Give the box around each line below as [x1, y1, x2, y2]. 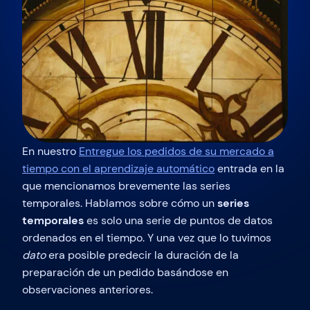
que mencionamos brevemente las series [22, 178, 230, 193]
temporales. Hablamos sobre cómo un [22, 195, 217, 210]
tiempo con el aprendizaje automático [22, 161, 215, 176]
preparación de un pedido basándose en [22, 264, 228, 280]
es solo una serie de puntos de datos [84, 212, 273, 228]
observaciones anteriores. [22, 282, 153, 297]
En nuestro [22, 143, 79, 158]
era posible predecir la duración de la [46, 247, 239, 262]
